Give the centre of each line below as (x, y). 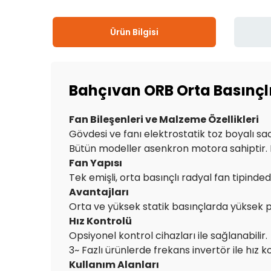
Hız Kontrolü (101, 221)
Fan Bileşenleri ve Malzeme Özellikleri (165, 120)
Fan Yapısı (97, 163)
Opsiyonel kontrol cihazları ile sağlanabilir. (169, 236)
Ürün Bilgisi (134, 32)
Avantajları (100, 192)
